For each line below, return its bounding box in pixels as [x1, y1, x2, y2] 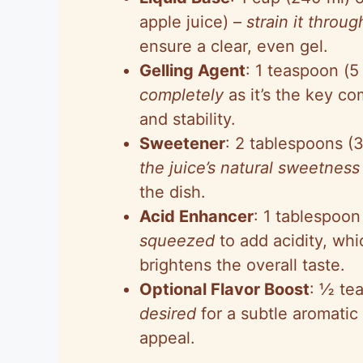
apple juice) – [139, 11, 246, 32]
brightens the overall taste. [139, 254, 345, 275]
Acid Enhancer [139, 206, 254, 226]
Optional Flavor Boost [139, 279, 310, 299]
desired [139, 303, 196, 323]
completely [139, 84, 224, 105]
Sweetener [139, 133, 225, 153]
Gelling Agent [139, 60, 246, 80]
